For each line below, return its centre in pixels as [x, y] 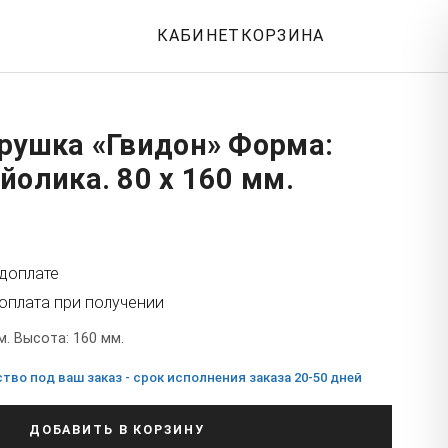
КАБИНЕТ [198, 35]
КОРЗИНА [282, 35]
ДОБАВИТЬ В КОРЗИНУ [116, 429]
